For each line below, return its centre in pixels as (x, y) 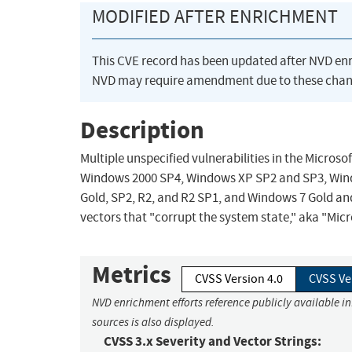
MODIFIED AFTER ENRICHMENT (215, 17)
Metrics (132, 275)
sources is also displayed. (153, 323)
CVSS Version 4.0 (239, 279)
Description (142, 130)
